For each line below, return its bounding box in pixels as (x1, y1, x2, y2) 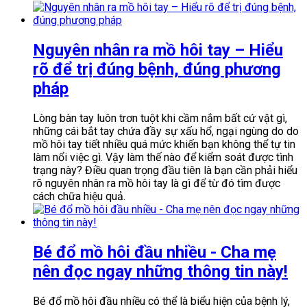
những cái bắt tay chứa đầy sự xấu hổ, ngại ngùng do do (33, 124, 299, 138)
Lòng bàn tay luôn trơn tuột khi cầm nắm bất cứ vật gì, (33, 111, 287, 125)
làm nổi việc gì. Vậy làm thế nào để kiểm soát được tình (33, 150, 293, 164)
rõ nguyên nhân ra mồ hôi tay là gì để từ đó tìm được (33, 176, 280, 190)
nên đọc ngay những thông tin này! (33, 261, 288, 281)
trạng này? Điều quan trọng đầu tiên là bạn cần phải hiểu (33, 163, 297, 177)
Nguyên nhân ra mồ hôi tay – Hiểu (33, 40, 283, 60)
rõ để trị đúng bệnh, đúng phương (33, 59, 281, 79)
